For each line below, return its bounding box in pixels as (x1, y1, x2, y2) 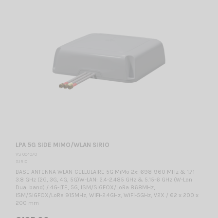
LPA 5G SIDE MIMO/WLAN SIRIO (15, 141, 109, 148)
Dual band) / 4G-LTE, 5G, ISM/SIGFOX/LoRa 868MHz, (15, 183, 155, 191)
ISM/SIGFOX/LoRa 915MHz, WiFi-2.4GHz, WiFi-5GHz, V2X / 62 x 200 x (15, 191, 199, 199)
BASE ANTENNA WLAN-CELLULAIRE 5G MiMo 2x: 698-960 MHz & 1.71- (15, 168, 197, 175)
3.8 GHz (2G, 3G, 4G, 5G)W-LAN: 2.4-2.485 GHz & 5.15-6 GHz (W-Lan (15, 176, 192, 183)
